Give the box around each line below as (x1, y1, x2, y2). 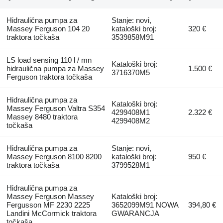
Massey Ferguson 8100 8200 (6, 152, 102, 161)
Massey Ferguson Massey (6, 192, 94, 201)
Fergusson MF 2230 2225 (6, 200, 90, 209)
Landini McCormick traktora (6, 209, 97, 218)
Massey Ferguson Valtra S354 (6, 104, 105, 112)
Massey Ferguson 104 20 (6, 24, 90, 33)
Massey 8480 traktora (6, 112, 78, 121)
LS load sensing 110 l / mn (6, 55, 92, 64)
